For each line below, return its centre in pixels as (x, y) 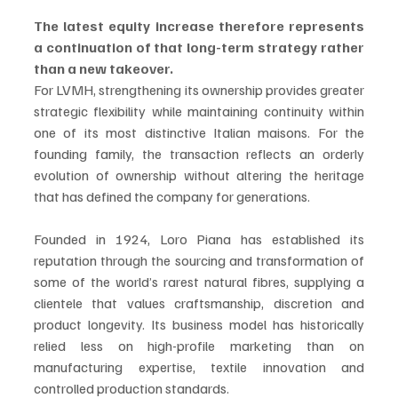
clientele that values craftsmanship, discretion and (199, 303)
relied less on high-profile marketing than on (199, 346)
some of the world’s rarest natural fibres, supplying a (199, 282)
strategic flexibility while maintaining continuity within (199, 111)
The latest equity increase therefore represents (199, 26)
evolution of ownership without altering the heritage (199, 175)
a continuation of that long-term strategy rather (199, 47)
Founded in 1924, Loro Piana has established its (199, 239)
